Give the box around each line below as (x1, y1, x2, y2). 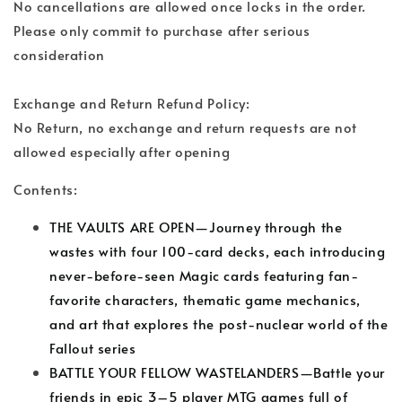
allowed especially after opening (13, 142, 231, 162)
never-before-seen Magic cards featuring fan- (49, 266, 359, 285)
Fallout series (49, 338, 136, 358)
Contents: (13, 179, 78, 199)
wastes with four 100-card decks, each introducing (49, 241, 386, 261)
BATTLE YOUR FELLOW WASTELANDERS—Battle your (49, 363, 385, 382)
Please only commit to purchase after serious (13, 21, 310, 40)
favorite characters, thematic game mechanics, (49, 290, 362, 310)
